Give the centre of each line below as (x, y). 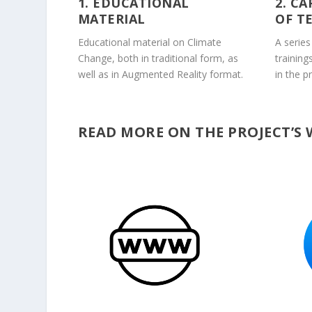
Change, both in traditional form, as (158, 58)
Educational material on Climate (149, 42)
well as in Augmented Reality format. (160, 75)
